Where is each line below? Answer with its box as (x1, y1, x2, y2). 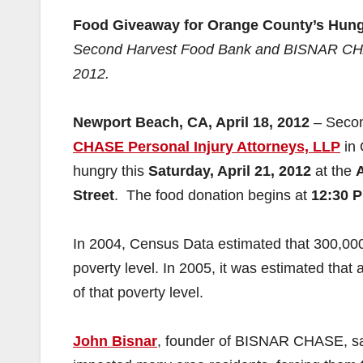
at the (311, 163, 356, 179)
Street (73, 187, 114, 203)
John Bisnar (73, 333, 157, 349)
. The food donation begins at (114, 187, 311, 203)
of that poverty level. (73, 284, 203, 301)
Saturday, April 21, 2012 (148, 163, 311, 179)
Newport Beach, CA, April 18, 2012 (73, 114, 310, 130)
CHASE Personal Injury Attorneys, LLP (73, 139, 340, 155)
